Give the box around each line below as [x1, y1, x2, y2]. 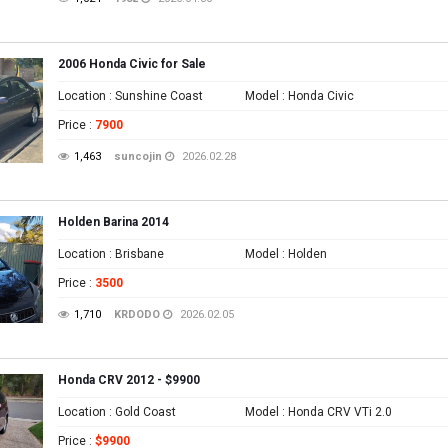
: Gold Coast [106, 405, 176, 419]
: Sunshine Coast [106, 89, 203, 103]
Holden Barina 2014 [58, 215, 169, 229]
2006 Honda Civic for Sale [58, 57, 206, 71]
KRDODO [114, 308, 160, 321]
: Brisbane [106, 247, 164, 261]
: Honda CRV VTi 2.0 [279, 405, 393, 419]
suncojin [114, 150, 162, 163]
